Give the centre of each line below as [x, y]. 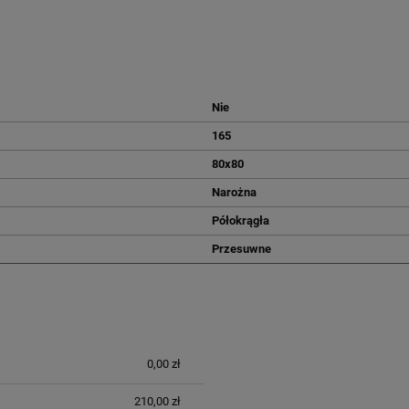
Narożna [234, 193]
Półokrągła [241, 221]
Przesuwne [241, 249]
